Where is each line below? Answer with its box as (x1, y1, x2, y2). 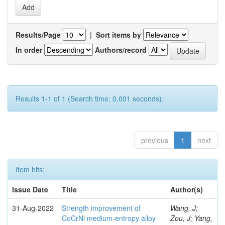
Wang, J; (170, 203, 198, 213)
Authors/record (95, 44, 147, 55)
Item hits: (16, 164, 45, 174)
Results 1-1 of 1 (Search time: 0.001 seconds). (16, 93, 164, 103)
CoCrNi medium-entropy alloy (62, 213, 156, 223)
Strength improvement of (62, 203, 141, 213)
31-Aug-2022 (12, 203, 54, 213)
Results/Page (16, 30, 61, 40)
